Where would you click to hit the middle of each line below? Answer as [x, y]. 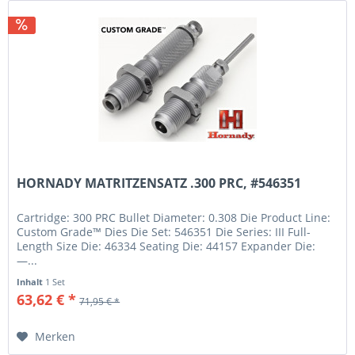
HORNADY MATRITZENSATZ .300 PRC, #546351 [159, 183]
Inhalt [31, 281]
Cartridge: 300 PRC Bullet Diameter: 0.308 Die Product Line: [174, 217]
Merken [55, 336]
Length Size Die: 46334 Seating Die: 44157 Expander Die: [166, 246]
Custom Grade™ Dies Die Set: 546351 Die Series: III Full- [164, 231]
